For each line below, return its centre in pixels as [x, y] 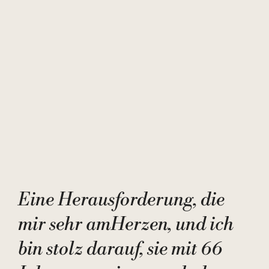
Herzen [139, 225]
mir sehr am [64, 225]
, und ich [201, 225]
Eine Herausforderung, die [121, 200]
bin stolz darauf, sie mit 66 [120, 249]
